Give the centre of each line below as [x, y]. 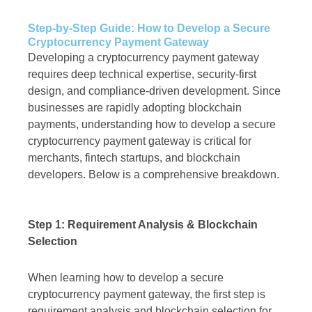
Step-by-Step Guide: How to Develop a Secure [149, 29]
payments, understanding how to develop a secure [152, 125]
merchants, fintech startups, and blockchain [134, 158]
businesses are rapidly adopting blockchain [135, 108]
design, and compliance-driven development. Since [154, 91]
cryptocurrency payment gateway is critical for [140, 141]
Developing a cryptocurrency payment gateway [143, 58]
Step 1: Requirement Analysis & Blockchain [143, 225]
